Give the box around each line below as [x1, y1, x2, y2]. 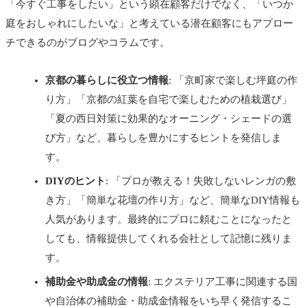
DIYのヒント [45, 175, 106, 187]
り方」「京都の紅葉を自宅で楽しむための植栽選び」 [45, 94, 292, 106]
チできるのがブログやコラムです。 [5, 37, 170, 49]
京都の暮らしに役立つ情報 [45, 75, 169, 86]
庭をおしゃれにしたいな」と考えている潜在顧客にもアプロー [5, 18, 293, 29]
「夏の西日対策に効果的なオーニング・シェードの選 [45, 113, 292, 125]
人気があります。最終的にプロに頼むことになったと [45, 214, 292, 225]
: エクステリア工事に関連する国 [148, 275, 297, 287]
